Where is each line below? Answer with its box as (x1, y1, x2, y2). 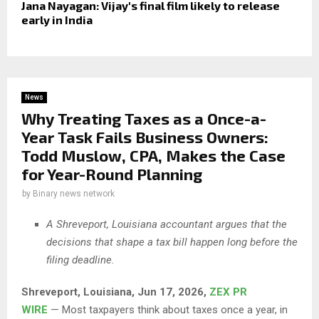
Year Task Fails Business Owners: (21, 127, 268, 146)
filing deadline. (46, 253, 115, 267)
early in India (21, 12, 93, 26)
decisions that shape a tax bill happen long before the (46, 236, 298, 249)
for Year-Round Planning (21, 164, 202, 183)
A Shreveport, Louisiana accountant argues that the (46, 218, 287, 231)
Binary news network (33, 188, 115, 199)
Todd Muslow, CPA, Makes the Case (21, 145, 286, 164)
